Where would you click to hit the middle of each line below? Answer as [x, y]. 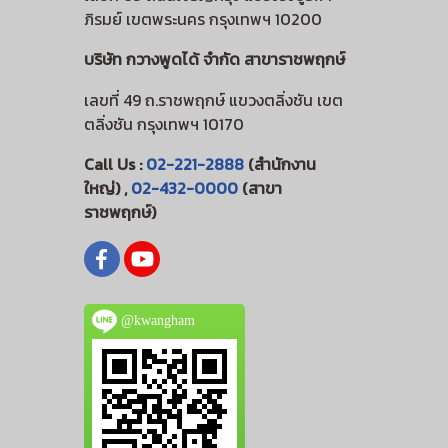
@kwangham [155, 320]
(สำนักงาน [279, 164]
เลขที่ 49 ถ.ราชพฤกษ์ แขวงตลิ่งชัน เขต [213, 100]
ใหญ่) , [107, 188]
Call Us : [114, 164]
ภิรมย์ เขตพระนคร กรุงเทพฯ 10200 [202, 19]
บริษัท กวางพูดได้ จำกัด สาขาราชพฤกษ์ [214, 59]
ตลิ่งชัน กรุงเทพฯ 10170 [163, 124]
